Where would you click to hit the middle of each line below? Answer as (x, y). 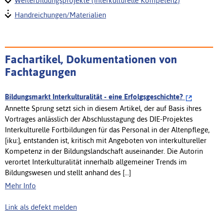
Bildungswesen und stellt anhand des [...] (68, 172)
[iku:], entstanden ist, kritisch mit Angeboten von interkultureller (106, 140)
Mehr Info (20, 185)
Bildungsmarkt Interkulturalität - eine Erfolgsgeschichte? (95, 96)
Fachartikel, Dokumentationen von (91, 59)
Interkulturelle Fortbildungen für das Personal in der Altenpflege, (107, 129)
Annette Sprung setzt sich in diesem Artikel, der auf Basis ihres (103, 108)
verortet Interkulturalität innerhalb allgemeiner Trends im (96, 162)
